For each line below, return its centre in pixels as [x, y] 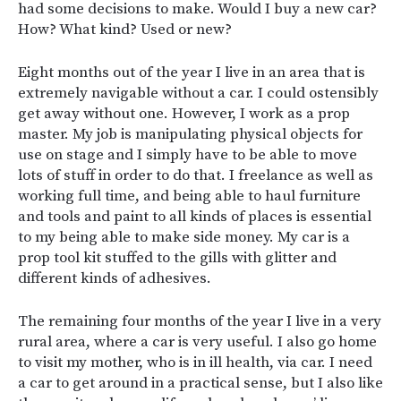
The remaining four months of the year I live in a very [200, 321]
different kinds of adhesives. [115, 278]
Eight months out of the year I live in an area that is [192, 73]
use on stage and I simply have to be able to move [188, 155]
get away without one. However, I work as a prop [184, 114]
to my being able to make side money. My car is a [184, 237]
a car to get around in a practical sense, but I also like [200, 383]
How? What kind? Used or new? [125, 30]
